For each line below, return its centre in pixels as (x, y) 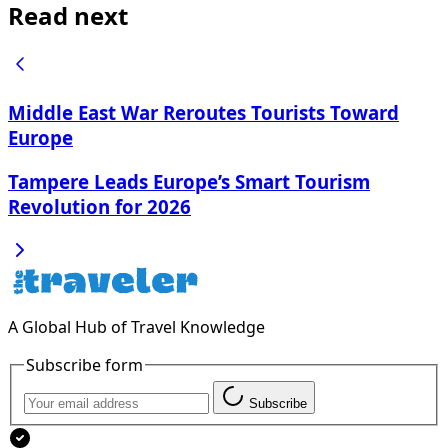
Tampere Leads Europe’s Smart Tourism (189, 181)
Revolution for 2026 (99, 206)
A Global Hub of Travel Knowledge (136, 326)
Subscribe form (84, 364)
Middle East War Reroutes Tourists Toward (203, 113)
